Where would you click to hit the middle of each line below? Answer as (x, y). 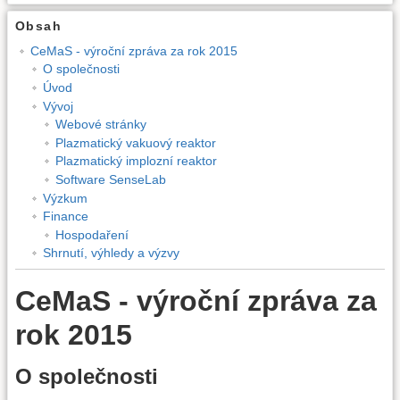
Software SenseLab (110, 179)
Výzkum (65, 198)
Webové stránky (100, 125)
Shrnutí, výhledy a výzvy (111, 253)
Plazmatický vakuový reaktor (135, 142)
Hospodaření (92, 234)
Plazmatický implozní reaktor (136, 161)
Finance (65, 217)
